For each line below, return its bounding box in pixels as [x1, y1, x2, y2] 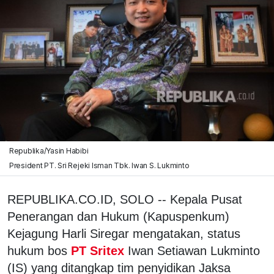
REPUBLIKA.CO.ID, [7, 192, 120, 206]
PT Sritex [67, 243, 128, 257]
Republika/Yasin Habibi [9, 146, 89, 155]
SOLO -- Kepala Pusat [120, 192, 242, 206]
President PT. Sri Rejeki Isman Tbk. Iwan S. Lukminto [9, 160, 190, 170]
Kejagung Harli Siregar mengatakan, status [7, 226, 240, 240]
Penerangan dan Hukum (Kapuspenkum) [7, 209, 229, 223]
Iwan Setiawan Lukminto [128, 243, 260, 257]
